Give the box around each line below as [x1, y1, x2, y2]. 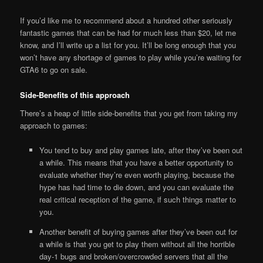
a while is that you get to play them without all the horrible [39, 238, 235, 250]
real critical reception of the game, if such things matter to [39, 194, 236, 205]
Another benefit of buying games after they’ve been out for [39, 226, 237, 238]
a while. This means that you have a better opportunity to [39, 157, 233, 168]
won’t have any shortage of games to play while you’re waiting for [20, 52, 242, 63]
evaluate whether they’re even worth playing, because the [39, 169, 234, 181]
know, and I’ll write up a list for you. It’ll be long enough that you [20, 39, 237, 51]
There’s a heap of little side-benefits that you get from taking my [20, 107, 238, 119]
